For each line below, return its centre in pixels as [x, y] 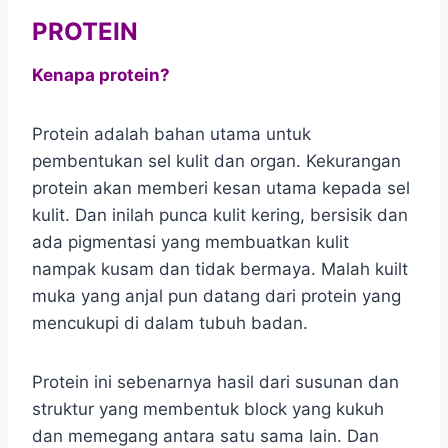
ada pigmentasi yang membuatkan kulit [190, 241]
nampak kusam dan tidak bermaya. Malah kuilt [220, 268]
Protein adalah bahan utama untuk [171, 133]
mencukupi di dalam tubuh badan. [170, 322]
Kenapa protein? [101, 74]
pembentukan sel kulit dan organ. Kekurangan [216, 160]
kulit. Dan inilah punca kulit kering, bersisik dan [220, 214]
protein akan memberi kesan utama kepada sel [221, 187]
